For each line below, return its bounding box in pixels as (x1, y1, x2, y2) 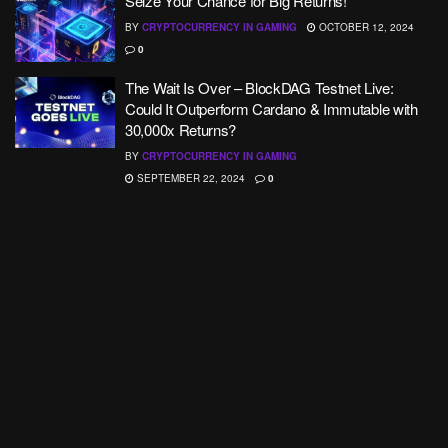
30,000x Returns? (125, 118, 237, 140)
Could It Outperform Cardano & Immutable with (125, 97, 418, 119)
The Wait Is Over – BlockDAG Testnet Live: (125, 76, 394, 98)
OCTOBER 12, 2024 (316, 20, 414, 34)
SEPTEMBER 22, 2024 (134, 170, 245, 185)
